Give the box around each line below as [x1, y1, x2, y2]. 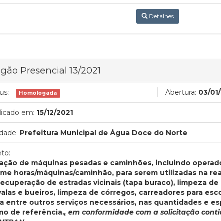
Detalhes [147, 12, 174, 20]
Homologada [19, 89, 57, 96]
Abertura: [165, 87, 196, 97]
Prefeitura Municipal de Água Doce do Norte [20, 128, 187, 137]
